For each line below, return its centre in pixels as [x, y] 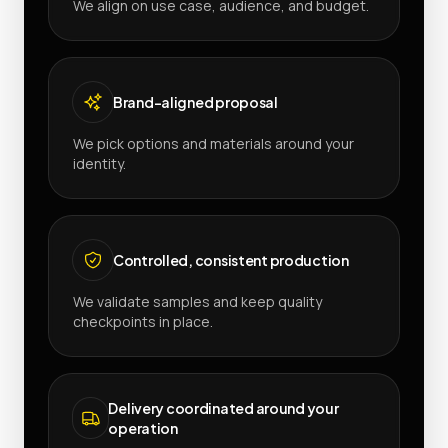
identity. [99, 163]
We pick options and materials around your [213, 143]
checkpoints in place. [143, 321]
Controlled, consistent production [231, 259]
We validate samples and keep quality [197, 301]
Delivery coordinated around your [223, 407]
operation [143, 427]
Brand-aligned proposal [195, 101]
